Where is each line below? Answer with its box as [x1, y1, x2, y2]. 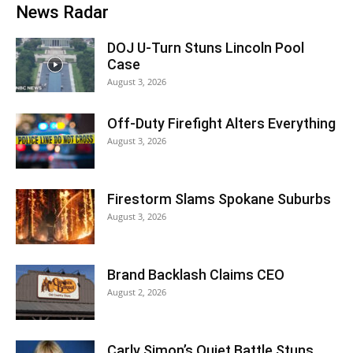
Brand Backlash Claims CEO [107, 266, 284, 283]
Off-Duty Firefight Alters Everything [107, 115, 336, 132]
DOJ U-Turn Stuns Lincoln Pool [107, 39, 304, 56]
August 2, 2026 [107, 286, 166, 298]
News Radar [16, 2, 109, 22]
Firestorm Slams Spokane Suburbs [107, 191, 331, 207]
